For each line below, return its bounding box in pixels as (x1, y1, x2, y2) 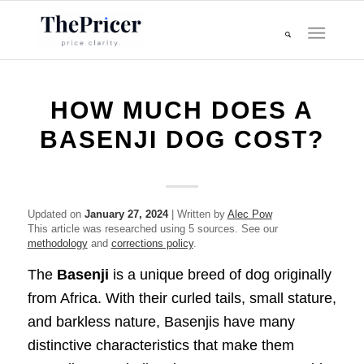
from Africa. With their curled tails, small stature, (27, 290, 336, 307)
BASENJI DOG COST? (39, 126, 324, 153)
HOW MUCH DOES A (50, 97, 314, 123)
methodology (27, 237, 88, 249)
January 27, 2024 (84, 208, 168, 220)
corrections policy (110, 237, 193, 249)
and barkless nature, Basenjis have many (27, 314, 295, 331)
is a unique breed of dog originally (108, 266, 331, 284)
